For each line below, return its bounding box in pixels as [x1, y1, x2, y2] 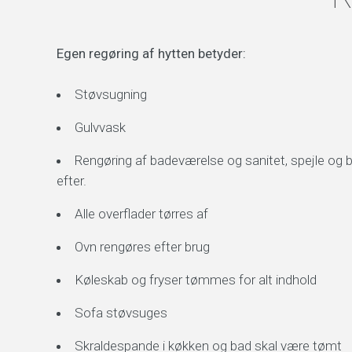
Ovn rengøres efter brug [75, 239, 210, 255]
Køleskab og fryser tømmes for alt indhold [75, 272, 317, 288]
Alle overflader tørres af [75, 206, 208, 222]
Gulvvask [75, 119, 126, 135]
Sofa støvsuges [75, 305, 167, 321]
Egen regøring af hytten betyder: [57, 46, 246, 61]
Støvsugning [75, 86, 147, 102]
